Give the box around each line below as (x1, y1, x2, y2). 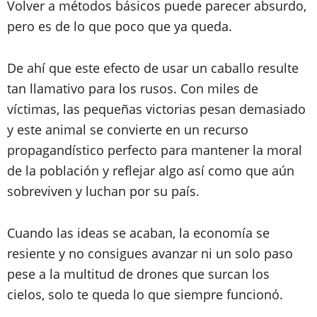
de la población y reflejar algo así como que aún (7, 162, 294, 179)
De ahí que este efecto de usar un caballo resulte (7, 59, 299, 76)
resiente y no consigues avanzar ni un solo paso (7, 245, 293, 262)
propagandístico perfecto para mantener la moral (7, 142, 302, 158)
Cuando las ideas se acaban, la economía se (7, 224, 270, 241)
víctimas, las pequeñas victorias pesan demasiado (7, 100, 306, 117)
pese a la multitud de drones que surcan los (7, 265, 270, 282)
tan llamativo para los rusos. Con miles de (7, 80, 258, 97)
